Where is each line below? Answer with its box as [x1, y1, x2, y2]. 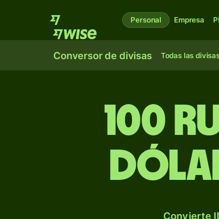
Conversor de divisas [53, 50, 152, 62]
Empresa [174, 15, 204, 24]
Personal [131, 15, 162, 24]
